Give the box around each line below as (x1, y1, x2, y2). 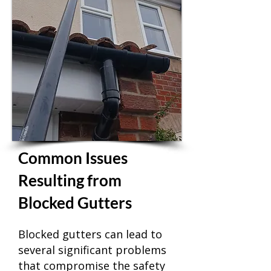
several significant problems (18, 243, 166, 257)
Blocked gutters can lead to (18, 227, 162, 241)
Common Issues (18, 148, 128, 168)
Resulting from (18, 171, 122, 190)
